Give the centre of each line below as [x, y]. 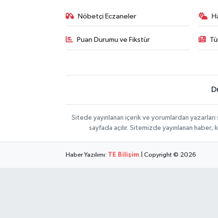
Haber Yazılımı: [87, 155]
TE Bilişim [123, 155]
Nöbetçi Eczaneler [107, 16]
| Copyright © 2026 [167, 155]
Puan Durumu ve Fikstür [114, 40]
